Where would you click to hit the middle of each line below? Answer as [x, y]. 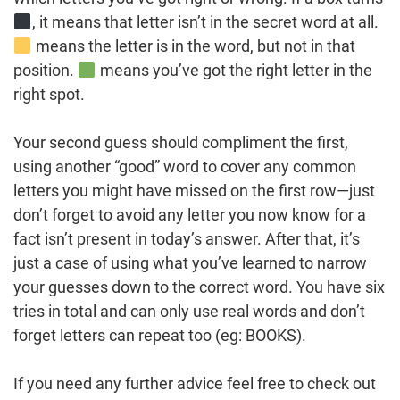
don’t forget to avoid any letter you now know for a [190, 214]
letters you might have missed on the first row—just [194, 190]
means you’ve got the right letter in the [234, 70]
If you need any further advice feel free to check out [195, 383]
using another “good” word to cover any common [185, 166]
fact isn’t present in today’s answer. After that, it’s [187, 238]
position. [46, 70]
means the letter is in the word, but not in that [193, 46]
